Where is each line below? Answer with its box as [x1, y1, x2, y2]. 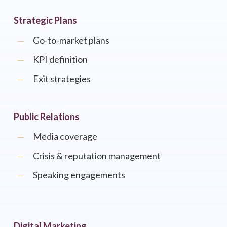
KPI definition [32, 53, 88, 65]
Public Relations [13, 110, 80, 122]
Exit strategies [32, 72, 91, 84]
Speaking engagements [32, 169, 125, 180]
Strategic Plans [13, 14, 77, 26]
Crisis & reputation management [32, 149, 161, 161]
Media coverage [32, 130, 97, 142]
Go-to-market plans [32, 34, 109, 46]
